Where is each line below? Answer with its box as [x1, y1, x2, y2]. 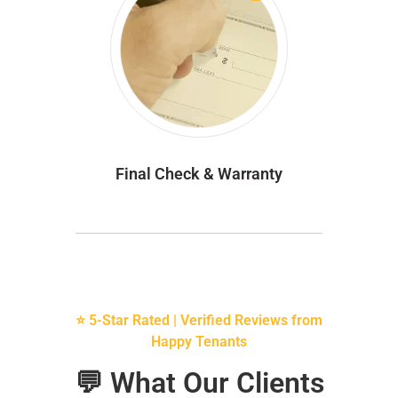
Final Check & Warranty [115, 163, 283, 183]
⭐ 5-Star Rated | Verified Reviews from [76, 311, 322, 329]
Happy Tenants [151, 332, 247, 350]
